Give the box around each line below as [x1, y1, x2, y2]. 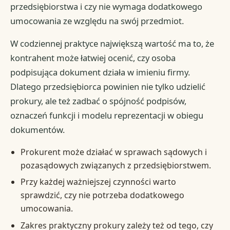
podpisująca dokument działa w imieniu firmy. [10, 66, 190, 79]
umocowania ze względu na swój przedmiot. [10, 15, 184, 27]
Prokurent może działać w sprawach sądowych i [20, 146, 207, 158]
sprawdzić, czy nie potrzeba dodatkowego [20, 189, 184, 201]
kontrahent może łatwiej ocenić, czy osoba [10, 52, 176, 64]
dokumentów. [10, 124, 65, 136]
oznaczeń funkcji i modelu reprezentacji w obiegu [10, 109, 204, 122]
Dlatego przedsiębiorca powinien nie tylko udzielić [10, 81, 206, 93]
